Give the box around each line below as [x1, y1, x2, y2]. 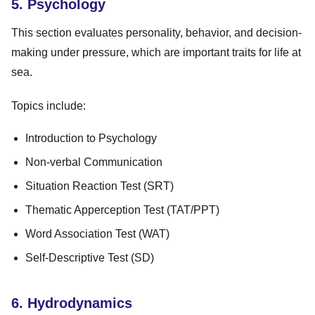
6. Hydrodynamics [11, 295, 132, 311]
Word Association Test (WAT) [25, 227, 169, 240]
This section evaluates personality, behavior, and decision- [11, 26, 302, 39]
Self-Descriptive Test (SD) [25, 251, 154, 264]
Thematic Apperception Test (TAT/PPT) [25, 203, 219, 216]
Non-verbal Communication [25, 155, 162, 168]
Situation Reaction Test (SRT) [25, 179, 174, 192]
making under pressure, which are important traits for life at [11, 46, 301, 58]
